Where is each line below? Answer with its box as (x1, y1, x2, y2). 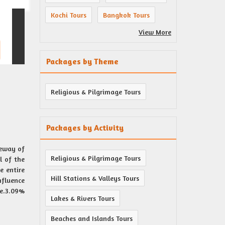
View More (139, 28, 171, 36)
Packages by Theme (46, 56, 119, 66)
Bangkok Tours (103, 11, 150, 19)
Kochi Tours (51, 11, 86, 19)
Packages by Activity (46, 123, 124, 133)
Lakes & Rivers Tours (51, 194, 115, 202)
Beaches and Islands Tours (51, 214, 133, 222)
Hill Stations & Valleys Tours (51, 174, 139, 182)
